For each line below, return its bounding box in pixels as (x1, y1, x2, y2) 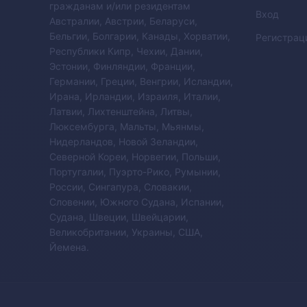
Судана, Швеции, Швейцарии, (49, 210, 188, 223)
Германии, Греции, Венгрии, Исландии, (49, 75, 233, 87)
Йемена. (49, 241, 89, 253)
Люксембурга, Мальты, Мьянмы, (49, 120, 204, 132)
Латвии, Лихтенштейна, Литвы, (49, 105, 193, 117)
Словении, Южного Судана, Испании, (49, 195, 224, 208)
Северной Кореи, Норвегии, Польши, (49, 150, 221, 162)
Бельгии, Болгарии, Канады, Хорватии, (49, 29, 230, 42)
